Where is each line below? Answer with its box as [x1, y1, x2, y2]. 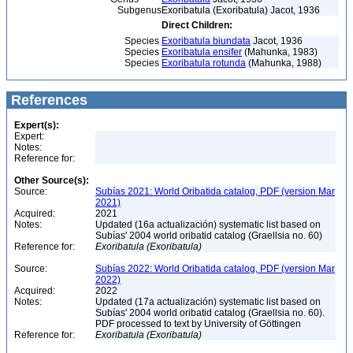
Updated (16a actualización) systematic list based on [95, 219, 321, 230]
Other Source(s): [14, 175, 89, 186]
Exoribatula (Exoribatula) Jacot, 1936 [162, 5, 320, 16]
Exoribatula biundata [162, 35, 251, 46]
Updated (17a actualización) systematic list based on [95, 296, 321, 307]
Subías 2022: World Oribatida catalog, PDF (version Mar [95, 263, 335, 274]
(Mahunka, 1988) [246, 58, 321, 69]
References [7, 92, 87, 108]
